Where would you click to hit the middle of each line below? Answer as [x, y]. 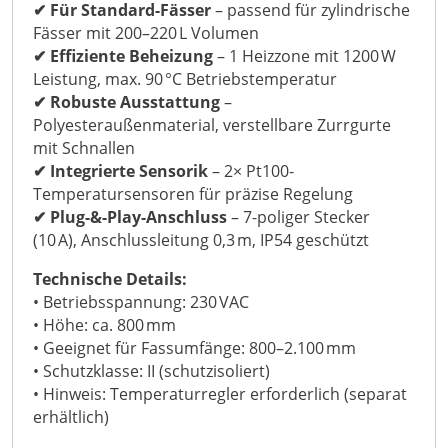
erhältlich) [71, 417]
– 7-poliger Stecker [298, 217]
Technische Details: [110, 279]
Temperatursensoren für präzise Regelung [193, 194]
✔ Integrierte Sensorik [120, 171]
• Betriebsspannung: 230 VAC [141, 302]
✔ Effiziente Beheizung [123, 56]
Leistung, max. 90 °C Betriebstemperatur [185, 79]
